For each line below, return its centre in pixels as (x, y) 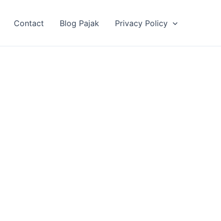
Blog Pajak (80, 23)
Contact (29, 23)
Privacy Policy (142, 23)
